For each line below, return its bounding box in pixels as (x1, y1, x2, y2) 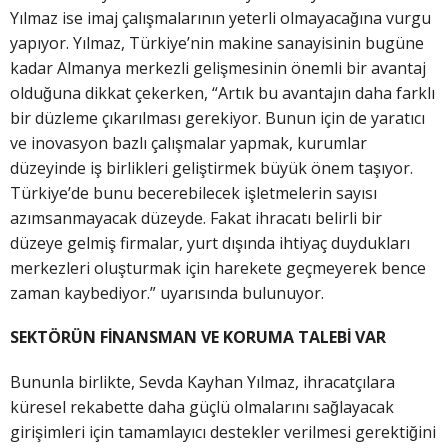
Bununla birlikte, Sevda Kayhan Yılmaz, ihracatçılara (10, 370, 395, 393)
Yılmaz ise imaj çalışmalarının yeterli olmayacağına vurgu (10, 7, 431, 30)
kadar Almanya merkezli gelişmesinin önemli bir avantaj (10, 57, 426, 80)
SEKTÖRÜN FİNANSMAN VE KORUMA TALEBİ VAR (10, 326, 386, 349)
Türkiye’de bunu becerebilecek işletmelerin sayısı (10, 182, 377, 205)
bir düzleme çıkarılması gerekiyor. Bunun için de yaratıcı (10, 107, 425, 130)
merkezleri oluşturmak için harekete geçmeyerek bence (10, 257, 426, 280)
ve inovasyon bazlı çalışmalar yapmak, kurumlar (10, 132, 367, 155)
